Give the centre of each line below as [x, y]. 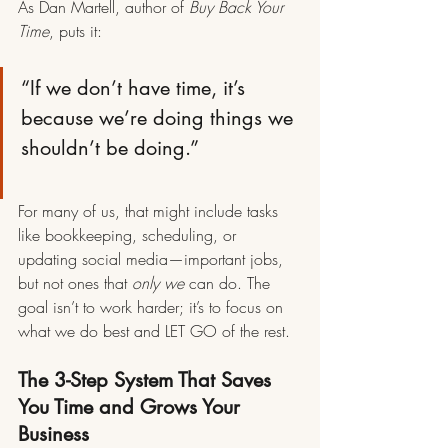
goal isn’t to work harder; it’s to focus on [153, 307]
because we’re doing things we [160, 118]
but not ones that [75, 283]
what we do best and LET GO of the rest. [154, 331]
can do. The [229, 283]
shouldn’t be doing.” [110, 148]
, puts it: [75, 31]
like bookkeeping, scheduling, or [129, 235]
